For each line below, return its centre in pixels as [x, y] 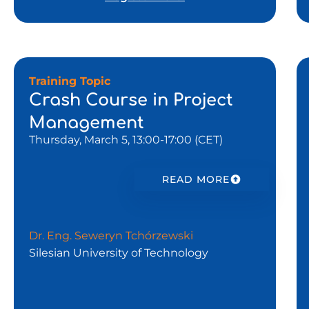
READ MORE [196, 179]
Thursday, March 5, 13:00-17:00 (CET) [126, 139]
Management [87, 123]
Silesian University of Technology [120, 252]
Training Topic [75, 81]
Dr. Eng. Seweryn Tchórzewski [114, 235]
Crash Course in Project [131, 100]
